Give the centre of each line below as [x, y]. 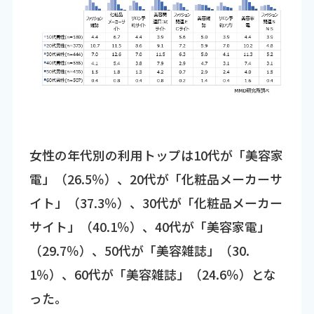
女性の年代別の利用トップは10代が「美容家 [156, 155]
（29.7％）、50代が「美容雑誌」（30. [139, 251]
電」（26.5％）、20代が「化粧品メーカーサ [156, 179]
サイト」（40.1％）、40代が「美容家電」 [149, 227]
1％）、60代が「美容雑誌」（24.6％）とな [152, 274]
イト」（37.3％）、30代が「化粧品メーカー [156, 203]
